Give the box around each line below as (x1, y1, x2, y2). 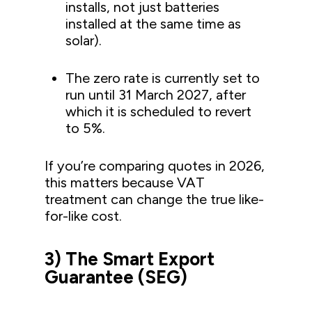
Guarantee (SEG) (45, 265, 188, 288)
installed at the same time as (65, 15, 242, 32)
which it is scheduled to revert (65, 102, 252, 120)
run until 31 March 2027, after (65, 86, 247, 103)
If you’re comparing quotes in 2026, (45, 157, 265, 174)
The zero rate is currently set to (65, 69, 260, 86)
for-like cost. (45, 207, 123, 224)
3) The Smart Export (45, 247, 215, 270)
